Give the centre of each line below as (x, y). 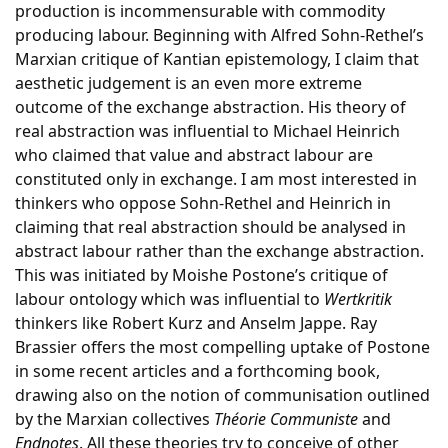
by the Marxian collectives (114, 419)
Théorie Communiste (286, 419)
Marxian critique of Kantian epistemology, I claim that (217, 59)
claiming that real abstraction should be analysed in (210, 227)
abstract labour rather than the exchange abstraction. (219, 251)
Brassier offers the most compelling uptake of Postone (222, 347)
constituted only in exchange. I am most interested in (216, 179)
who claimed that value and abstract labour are (194, 155)
